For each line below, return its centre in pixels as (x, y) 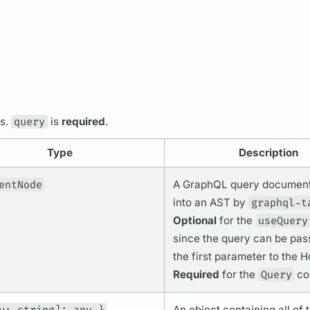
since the (197, 239)
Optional (194, 221)
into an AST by (210, 203)
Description (268, 153)
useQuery (283, 221)
